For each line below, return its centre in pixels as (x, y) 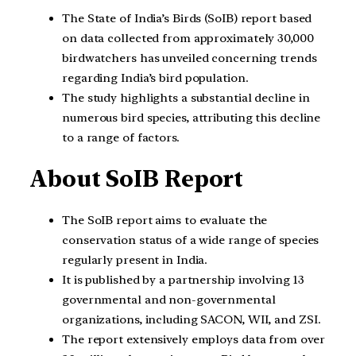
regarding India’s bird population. (155, 77)
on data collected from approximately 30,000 (188, 38)
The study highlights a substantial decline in (186, 97)
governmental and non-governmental (169, 300)
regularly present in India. (135, 260)
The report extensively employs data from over (193, 340)
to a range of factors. (121, 137)
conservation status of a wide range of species (191, 240)
